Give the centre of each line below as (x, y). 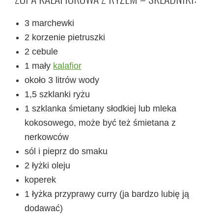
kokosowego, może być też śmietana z (100, 123)
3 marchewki (49, 23)
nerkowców (47, 137)
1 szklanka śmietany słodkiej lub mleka (100, 108)
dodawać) (44, 208)
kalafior (67, 66)
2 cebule (41, 51)
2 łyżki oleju (47, 165)
